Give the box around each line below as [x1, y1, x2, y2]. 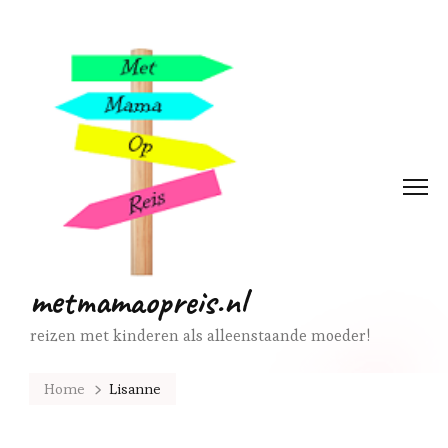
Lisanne [108, 379, 161, 398]
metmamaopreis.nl [30, 278, 246, 324]
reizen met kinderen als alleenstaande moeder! [30, 325, 370, 346]
